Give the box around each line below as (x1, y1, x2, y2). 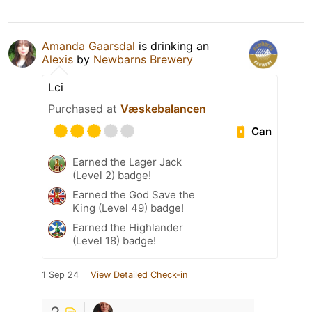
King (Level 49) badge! (72, 201, 184, 215)
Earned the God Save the (72, 188, 195, 202)
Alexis (42, 52, 73, 67)
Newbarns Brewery (93, 52, 193, 67)
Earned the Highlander (72, 221, 183, 235)
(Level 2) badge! (72, 169, 151, 182)
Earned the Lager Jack (72, 155, 182, 169)
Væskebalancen (120, 102, 206, 116)
